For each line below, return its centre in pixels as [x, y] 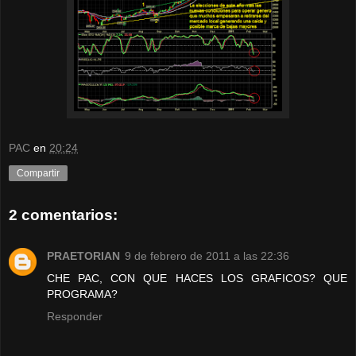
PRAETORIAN [83, 256]
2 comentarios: [63, 215]
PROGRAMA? [82, 294]
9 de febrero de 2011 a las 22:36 [207, 256]
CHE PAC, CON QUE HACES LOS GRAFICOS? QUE [197, 279]
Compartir [38, 174]
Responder [75, 317]
